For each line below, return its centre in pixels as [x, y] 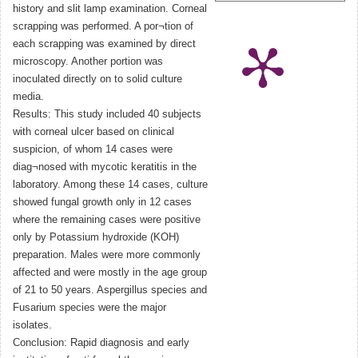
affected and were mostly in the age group [110, 273]
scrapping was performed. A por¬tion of [103, 27]
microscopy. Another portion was [88, 62]
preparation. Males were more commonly [107, 255]
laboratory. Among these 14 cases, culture [110, 185]
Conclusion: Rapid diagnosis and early [101, 343]
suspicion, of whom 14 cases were [93, 150]
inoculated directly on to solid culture [97, 80]
